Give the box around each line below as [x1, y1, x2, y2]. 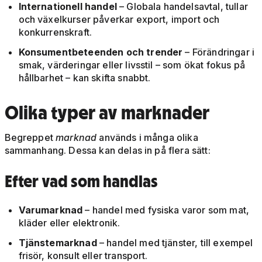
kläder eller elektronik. [18, 217, 120, 229]
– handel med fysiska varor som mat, [85, 204, 250, 216]
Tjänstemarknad [18, 237, 99, 249]
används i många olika [99, 132, 198, 144]
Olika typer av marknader [4, 101, 209, 125]
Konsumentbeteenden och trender [18, 46, 183, 58]
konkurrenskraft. [18, 26, 92, 39]
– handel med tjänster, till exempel [99, 237, 253, 249]
